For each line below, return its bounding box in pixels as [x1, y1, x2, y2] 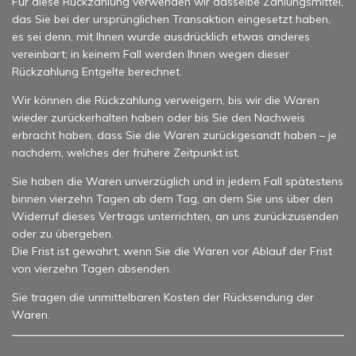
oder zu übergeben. [12, 226, 114, 241]
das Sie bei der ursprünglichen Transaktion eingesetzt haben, [12, 11, 331, 26]
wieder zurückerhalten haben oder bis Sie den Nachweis [12, 110, 305, 125]
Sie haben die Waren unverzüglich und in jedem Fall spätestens [12, 173, 343, 188]
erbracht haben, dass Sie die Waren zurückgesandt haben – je [12, 127, 337, 142]
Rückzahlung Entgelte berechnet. [12, 64, 182, 79]
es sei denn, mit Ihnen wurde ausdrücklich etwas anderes [12, 29, 310, 44]
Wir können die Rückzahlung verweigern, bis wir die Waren [12, 92, 319, 107]
